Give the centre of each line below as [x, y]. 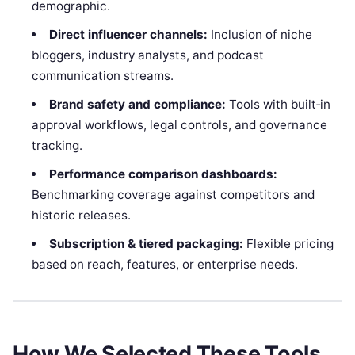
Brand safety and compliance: [137, 104]
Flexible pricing [288, 243]
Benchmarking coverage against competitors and [174, 194]
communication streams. [103, 75]
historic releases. [82, 215]
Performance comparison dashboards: [163, 174]
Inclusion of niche [260, 34]
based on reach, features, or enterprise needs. [165, 264]
